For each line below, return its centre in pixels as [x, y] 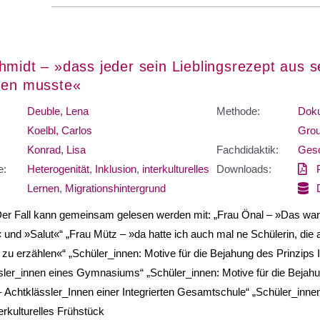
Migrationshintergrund [115, 188]
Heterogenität [58, 169]
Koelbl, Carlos [59, 130]
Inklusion [115, 169]
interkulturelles [175, 169]
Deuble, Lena [57, 111]
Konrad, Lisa [56, 149]
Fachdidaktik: [247, 149]
